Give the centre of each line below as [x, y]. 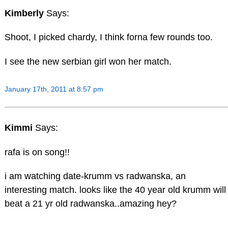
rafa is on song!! [37, 152]
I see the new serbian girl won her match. [88, 62]
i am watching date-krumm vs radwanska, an [95, 176]
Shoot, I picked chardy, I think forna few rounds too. [108, 37]
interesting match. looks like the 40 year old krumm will [115, 190]
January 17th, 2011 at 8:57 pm [54, 89]
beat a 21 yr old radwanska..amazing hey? [90, 204]
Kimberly [25, 13]
